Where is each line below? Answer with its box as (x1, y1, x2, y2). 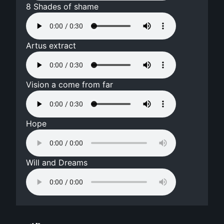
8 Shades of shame (26, 1, 99, 12)
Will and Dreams (26, 157, 88, 168)
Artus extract (26, 40, 76, 51)
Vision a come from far (26, 79, 113, 90)
